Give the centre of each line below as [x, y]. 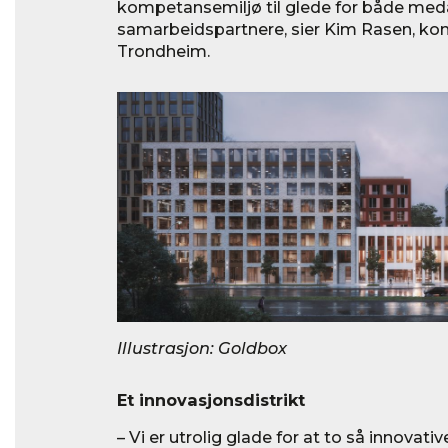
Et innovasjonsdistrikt [211, 399]
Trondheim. [163, 50]
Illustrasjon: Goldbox [202, 347]
